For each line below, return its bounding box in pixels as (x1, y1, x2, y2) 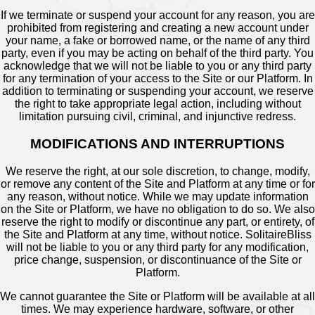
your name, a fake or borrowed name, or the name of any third (5, 34, 310, 47)
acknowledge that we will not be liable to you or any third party (4, 60, 311, 72)
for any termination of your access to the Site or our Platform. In (2, 72, 313, 85)
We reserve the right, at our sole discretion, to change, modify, (5, 165, 310, 177)
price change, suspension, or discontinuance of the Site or (13, 253, 302, 266)
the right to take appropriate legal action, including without (14, 98, 301, 110)
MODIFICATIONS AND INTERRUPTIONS (30, 136, 285, 151)
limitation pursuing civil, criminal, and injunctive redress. (19, 110, 296, 123)
